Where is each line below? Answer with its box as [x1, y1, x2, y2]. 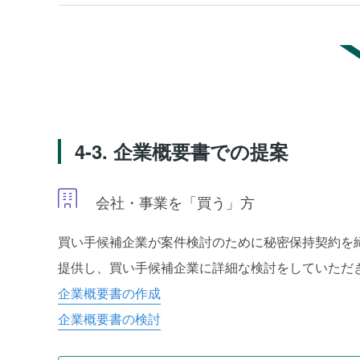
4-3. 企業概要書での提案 [75, 137, 288, 165]
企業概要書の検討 [58, 309, 161, 328]
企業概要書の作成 [58, 284, 161, 302]
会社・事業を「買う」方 [92, 191, 255, 212]
